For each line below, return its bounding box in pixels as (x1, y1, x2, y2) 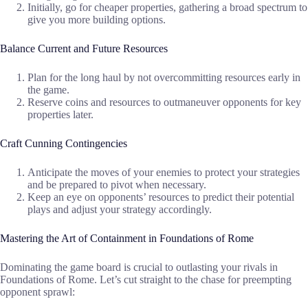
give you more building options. (27, 14, 166, 26)
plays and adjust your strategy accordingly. (27, 203, 212, 216)
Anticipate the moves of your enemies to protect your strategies (27, 166, 300, 179)
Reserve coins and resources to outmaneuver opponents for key (27, 96, 301, 109)
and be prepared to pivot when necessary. (27, 179, 206, 191)
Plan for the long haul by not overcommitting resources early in (27, 71, 300, 84)
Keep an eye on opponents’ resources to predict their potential (27, 191, 294, 203)
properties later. (27, 109, 93, 121)
